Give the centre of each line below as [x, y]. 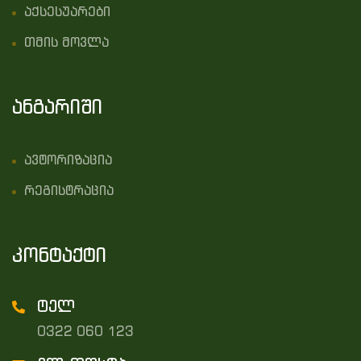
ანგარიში [57, 106]
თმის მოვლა [66, 41]
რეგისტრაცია [69, 190]
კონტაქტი [59, 254]
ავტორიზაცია [68, 159]
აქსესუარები [67, 11]
